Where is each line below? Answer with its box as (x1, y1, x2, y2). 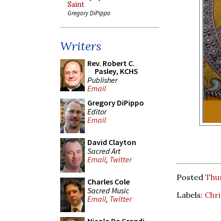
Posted (177, 172, 205, 182)
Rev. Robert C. (87, 58, 135, 68)
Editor (87, 106, 107, 116)
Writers (60, 38, 101, 54)
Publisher (87, 74, 117, 85)
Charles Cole (87, 177, 130, 186)
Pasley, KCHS (95, 66, 138, 76)
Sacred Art (87, 146, 120, 156)
